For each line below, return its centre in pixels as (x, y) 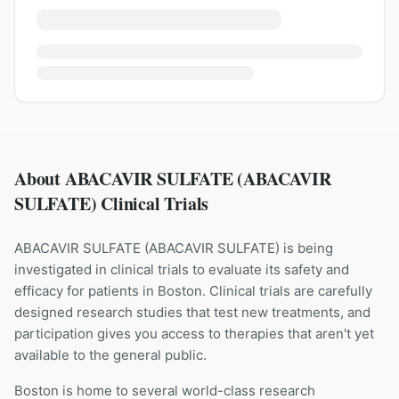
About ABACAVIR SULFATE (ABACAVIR (173, 179)
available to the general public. (110, 355)
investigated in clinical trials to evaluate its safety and (182, 269)
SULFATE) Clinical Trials (112, 204)
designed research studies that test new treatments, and (192, 312)
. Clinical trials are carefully (287, 291)
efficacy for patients (78, 291)
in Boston (172, 291)
